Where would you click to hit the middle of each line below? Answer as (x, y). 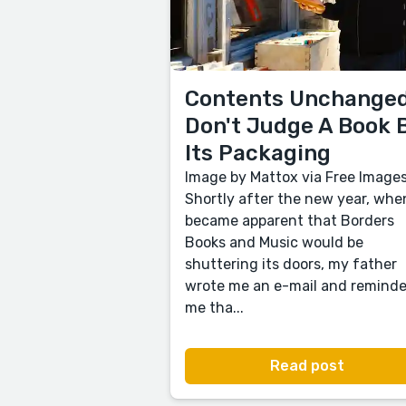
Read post (307, 366)
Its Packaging (258, 154)
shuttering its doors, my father (291, 265)
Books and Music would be (274, 243)
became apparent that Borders (290, 221)
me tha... (214, 308)
